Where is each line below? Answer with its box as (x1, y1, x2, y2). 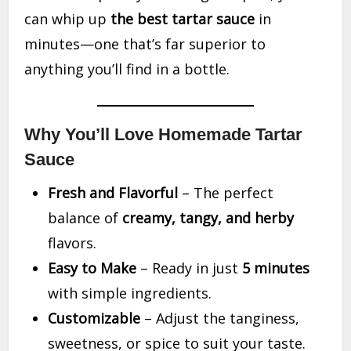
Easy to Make (48, 259, 137, 278)
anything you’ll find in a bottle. (24, 60, 230, 79)
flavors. (48, 233, 97, 253)
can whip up (24, 9, 111, 29)
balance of (48, 208, 123, 228)
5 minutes (242, 259, 310, 278)
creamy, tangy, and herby (122, 208, 295, 228)
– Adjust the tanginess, (140, 309, 300, 328)
